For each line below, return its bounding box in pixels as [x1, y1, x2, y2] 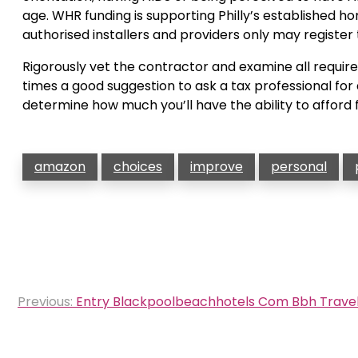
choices [113, 157, 162, 176]
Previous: [18, 292, 73, 311]
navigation [9, 306, 129, 336]
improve [190, 157, 243, 176]
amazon [34, 157, 86, 176]
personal [271, 157, 327, 176]
